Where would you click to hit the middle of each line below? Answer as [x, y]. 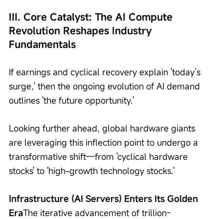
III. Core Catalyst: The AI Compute [92, 17]
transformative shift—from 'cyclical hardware [99, 157]
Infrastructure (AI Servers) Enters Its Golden [105, 199]
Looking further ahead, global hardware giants [103, 128]
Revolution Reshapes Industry [82, 31]
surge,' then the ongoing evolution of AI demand [106, 86]
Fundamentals [42, 44]
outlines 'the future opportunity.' [71, 100]
